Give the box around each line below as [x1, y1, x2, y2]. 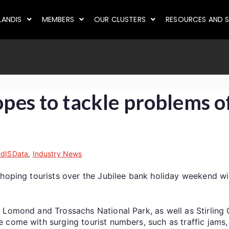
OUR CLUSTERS [94, 14, 146, 25]
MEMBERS [41, 14, 74, 25]
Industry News [32, 149, 82, 158]
